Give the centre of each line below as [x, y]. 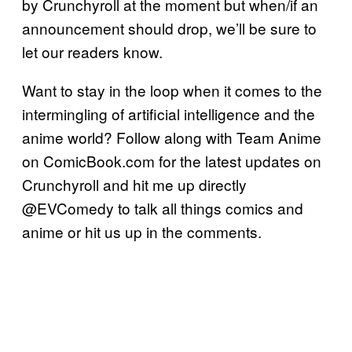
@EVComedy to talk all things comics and [163, 208]
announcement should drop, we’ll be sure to [169, 28]
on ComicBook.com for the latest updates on [172, 161]
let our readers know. [92, 52]
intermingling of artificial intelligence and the [169, 114]
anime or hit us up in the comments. [142, 232]
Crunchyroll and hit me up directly [134, 185]
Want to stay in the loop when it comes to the [172, 90]
